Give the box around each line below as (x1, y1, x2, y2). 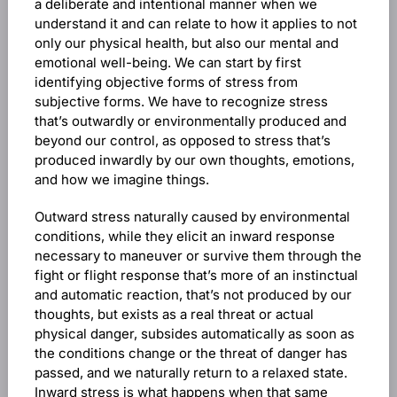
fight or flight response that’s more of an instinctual (34, 267, 358, 284)
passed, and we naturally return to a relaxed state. (34, 364, 347, 381)
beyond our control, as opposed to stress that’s (34, 132, 331, 149)
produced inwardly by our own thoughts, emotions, (34, 152, 354, 168)
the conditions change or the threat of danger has (34, 345, 347, 362)
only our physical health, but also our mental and (34, 35, 339, 51)
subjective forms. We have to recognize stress (34, 93, 328, 110)
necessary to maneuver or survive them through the (34, 247, 362, 264)
